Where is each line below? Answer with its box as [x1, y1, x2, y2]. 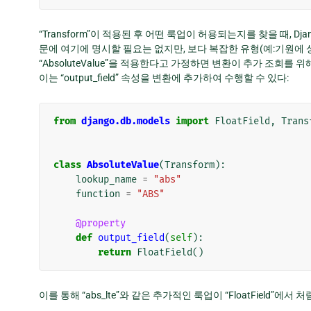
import [176, 115, 209, 127]
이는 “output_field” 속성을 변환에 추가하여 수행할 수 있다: [39, 72, 289, 83]
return [98, 246, 131, 258]
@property [76, 217, 126, 229]
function [76, 187, 120, 200]
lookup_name [76, 173, 137, 185]
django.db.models [81, 115, 170, 127]
